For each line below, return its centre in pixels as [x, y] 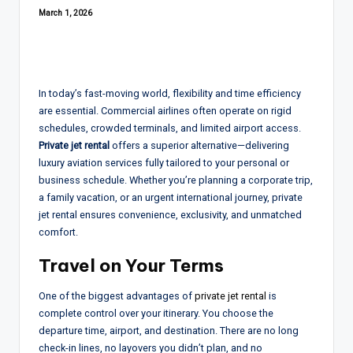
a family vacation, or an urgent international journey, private [171, 197]
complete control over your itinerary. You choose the [156, 313]
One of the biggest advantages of [117, 295]
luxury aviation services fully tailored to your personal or [164, 162]
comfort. [58, 232]
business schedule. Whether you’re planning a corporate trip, [176, 180]
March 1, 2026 [65, 13]
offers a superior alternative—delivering [199, 145]
